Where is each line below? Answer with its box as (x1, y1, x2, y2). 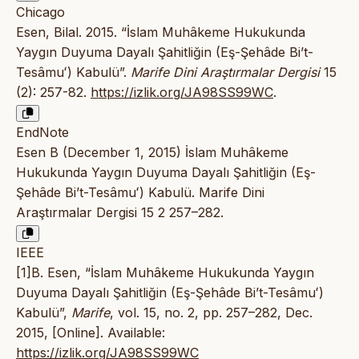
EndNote (16, 124, 69, 141)
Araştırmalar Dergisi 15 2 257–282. (16, 204, 224, 221)
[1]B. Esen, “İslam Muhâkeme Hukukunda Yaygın (16, 264, 314, 281)
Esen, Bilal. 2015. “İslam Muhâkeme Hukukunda (16, 24, 305, 41)
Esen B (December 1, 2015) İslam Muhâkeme (16, 144, 288, 161)
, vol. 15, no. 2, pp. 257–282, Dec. (110, 305, 313, 321)
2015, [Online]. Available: (16, 325, 165, 341)
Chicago (16, 4, 65, 21)
